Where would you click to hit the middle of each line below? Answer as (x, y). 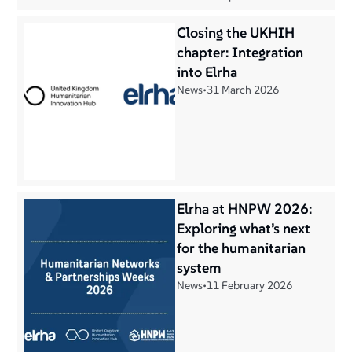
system (199, 268)
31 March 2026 (243, 90)
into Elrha (207, 72)
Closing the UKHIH (236, 33)
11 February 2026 (249, 285)
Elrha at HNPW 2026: (244, 209)
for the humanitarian (241, 248)
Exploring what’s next (244, 228)
